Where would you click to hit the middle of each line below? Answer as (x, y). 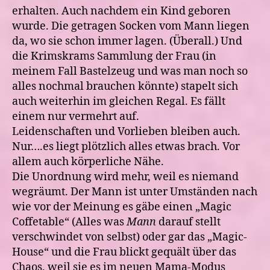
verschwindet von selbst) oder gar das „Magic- (130, 237)
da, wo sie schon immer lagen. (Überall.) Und (127, 41)
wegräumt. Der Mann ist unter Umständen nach (135, 192)
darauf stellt (188, 222)
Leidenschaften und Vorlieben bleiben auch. (126, 132)
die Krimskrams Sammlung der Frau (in (114, 56)
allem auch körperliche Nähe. (88, 162)
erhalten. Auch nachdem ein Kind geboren (121, 11)
